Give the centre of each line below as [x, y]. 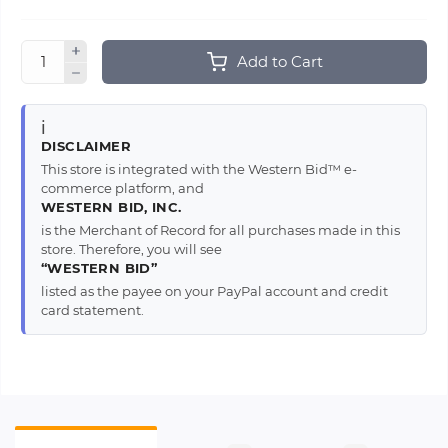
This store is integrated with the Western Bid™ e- [199, 169]
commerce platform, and [122, 188]
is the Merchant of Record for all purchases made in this [220, 230]
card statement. [92, 310]
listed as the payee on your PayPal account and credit [214, 291]
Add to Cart [279, 61]
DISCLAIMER [86, 146]
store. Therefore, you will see [131, 249]
